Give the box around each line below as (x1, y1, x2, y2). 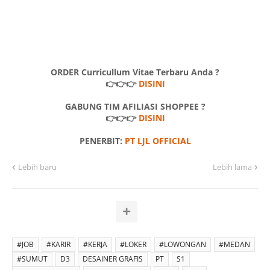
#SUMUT (17, 254, 48, 264)
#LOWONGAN (159, 239, 206, 250)
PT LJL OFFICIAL (124, 135, 191, 146)
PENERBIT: (79, 135, 125, 146)
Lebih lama (213, 162, 252, 172)
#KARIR (46, 239, 71, 250)
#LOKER (120, 239, 146, 250)
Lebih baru (18, 162, 57, 172)
